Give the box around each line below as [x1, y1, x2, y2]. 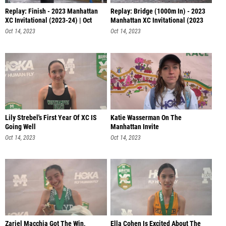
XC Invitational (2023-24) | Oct [5, 16, 92, 25]
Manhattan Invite [110, 122, 159, 131]
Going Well [5, 122, 36, 131]
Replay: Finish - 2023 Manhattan [5, 7, 98, 16]
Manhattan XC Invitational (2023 [110, 16, 203, 25]
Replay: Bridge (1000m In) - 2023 [110, 7, 205, 16]
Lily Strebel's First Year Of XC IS [5, 113, 97, 122]
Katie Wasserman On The [110, 113, 182, 122]
